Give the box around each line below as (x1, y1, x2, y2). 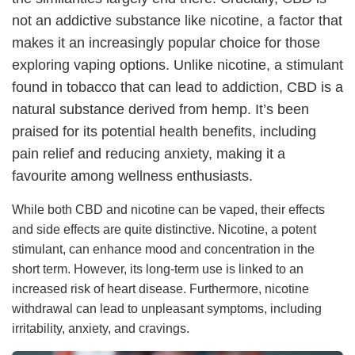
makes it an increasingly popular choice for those (12, 34, 320, 51)
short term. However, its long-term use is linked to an (12, 261, 303, 276)
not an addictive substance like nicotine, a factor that (12, 12, 342, 29)
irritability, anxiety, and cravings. (12, 321, 189, 335)
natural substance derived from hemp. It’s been (12, 101, 309, 117)
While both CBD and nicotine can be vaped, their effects (12, 202, 325, 216)
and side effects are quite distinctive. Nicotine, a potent (12, 222, 316, 236)
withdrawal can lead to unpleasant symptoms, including (12, 301, 322, 315)
